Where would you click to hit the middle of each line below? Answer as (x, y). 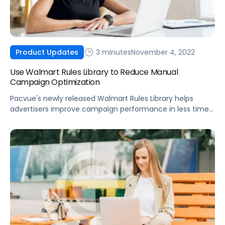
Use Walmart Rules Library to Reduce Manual (94, 72)
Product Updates (47, 52)
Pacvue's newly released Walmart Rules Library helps (102, 99)
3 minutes (113, 52)
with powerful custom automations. (73, 120)
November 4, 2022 (163, 52)
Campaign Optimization (55, 82)
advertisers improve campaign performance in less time (109, 109)
